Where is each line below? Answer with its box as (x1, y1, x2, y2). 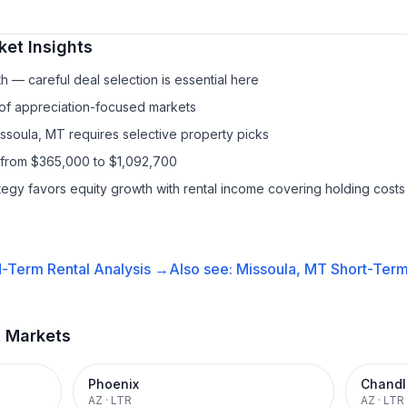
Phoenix (88, 376, 139, 392)
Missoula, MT (235, 260, 327, 278)
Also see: (168, 260, 236, 278)
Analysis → (89, 260, 169, 278)
